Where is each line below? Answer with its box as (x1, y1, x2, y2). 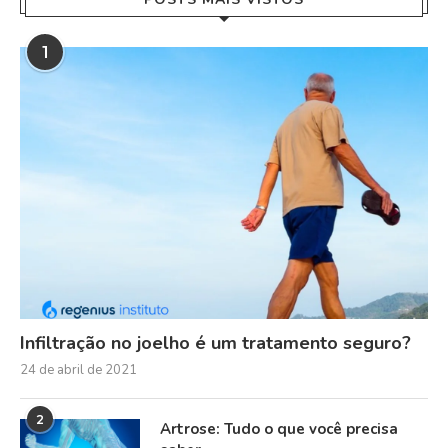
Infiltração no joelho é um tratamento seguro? (20, 330, 411, 355)
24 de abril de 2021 (20, 360, 137, 379)
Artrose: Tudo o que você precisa (160, 418, 398, 439)
